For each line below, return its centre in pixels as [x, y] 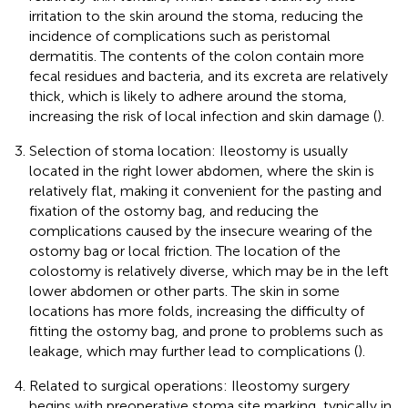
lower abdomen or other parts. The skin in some [184, 291]
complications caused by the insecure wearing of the [201, 230]
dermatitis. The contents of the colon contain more [197, 56]
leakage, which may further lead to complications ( [194, 351]
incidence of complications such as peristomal [180, 36]
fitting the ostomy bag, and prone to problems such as [206, 331]
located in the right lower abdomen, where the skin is [202, 170]
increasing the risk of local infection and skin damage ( [203, 116]
